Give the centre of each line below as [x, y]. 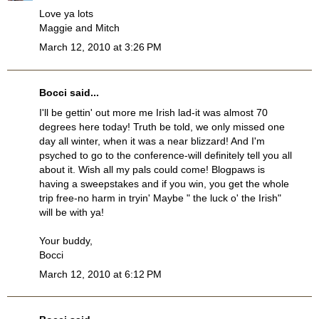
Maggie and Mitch [79, 28]
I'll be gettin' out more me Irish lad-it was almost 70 [153, 112]
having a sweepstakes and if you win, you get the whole [164, 183]
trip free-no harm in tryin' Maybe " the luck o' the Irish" [160, 198]
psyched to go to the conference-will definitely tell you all [166, 155]
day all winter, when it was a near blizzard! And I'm [152, 141]
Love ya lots [66, 14]
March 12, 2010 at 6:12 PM [100, 274]
